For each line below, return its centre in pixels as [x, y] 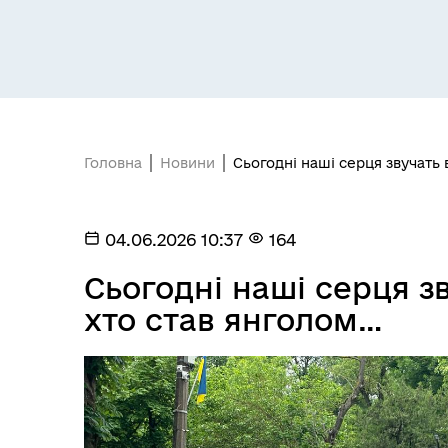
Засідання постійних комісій [252, 185]
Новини [187, 163]
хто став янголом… [233, 319]
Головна [113, 163]
